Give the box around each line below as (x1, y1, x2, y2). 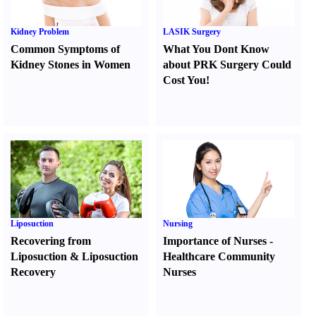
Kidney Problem (11, 27, 69, 37)
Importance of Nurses (163, 235, 267, 247)
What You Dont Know (163, 43, 270, 55)
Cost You (163, 74, 207, 86)
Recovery (11, 266, 56, 278)
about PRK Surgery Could (163, 59, 292, 71)
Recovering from (11, 235, 91, 247)
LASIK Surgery (163, 27, 221, 37)
